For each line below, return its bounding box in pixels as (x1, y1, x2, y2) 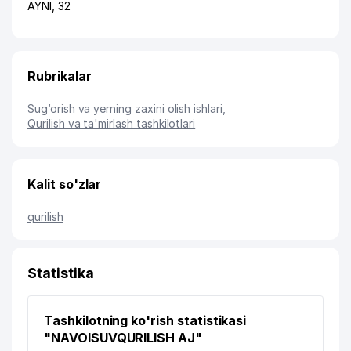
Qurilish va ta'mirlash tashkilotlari (27, 117, 196, 130)
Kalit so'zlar (27, 176, 102, 192)
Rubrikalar (27, 68, 92, 84)
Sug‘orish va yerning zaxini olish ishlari (27, 102, 223, 115)
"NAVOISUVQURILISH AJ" (44, 330, 202, 346)
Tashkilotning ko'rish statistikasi (44, 313, 247, 328)
